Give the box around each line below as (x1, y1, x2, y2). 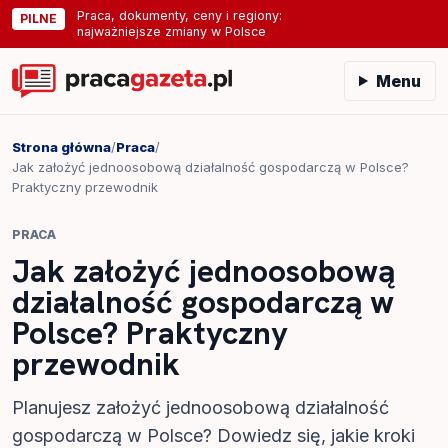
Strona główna (12, 139, 111, 155)
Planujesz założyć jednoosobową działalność (12, 397, 389, 418)
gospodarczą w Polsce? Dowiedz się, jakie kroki (12, 425, 415, 446)
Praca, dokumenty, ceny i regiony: (77, 8, 282, 23)
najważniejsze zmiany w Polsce (77, 24, 266, 39)
